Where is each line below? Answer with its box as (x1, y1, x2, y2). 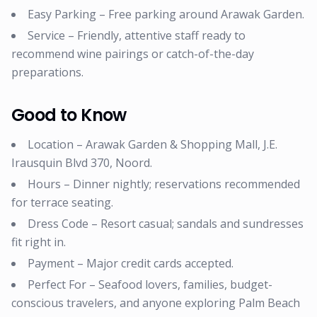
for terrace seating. (11, 195, 113, 210)
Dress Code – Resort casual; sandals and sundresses (28, 216, 304, 231)
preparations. (11, 64, 83, 80)
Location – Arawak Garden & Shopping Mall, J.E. (28, 137, 277, 152)
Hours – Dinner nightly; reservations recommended (28, 176, 300, 192)
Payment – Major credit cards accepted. (28, 255, 234, 271)
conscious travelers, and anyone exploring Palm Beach (11, 295, 300, 311)
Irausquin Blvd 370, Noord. (11, 155, 152, 171)
